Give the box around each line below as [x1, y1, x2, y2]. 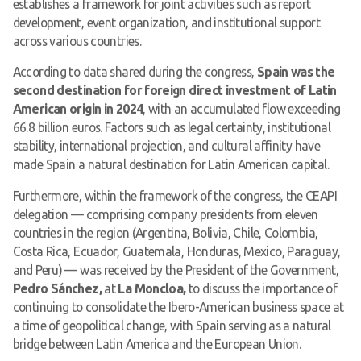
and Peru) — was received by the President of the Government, [12, 262, 338, 277]
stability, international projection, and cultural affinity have [12, 139, 321, 154]
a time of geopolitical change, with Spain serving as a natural [12, 317, 331, 333]
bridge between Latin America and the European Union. [12, 336, 301, 351]
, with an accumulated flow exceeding [143, 102, 341, 117]
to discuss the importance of [185, 280, 338, 296]
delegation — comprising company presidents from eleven [12, 206, 318, 222]
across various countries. [12, 33, 141, 48]
